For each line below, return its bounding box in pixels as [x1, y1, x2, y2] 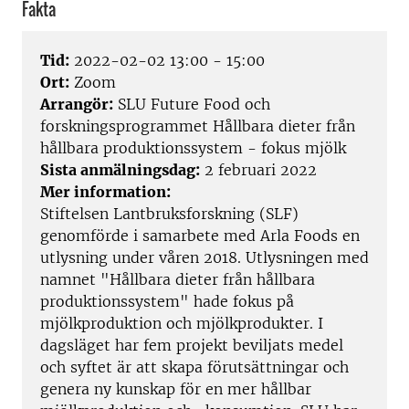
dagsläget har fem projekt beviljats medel [40, 336, 343, 355]
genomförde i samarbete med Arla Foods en [40, 226, 360, 246]
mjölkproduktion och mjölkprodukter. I [40, 314, 323, 333]
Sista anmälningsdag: [40, 161, 200, 180]
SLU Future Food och [113, 95, 270, 114]
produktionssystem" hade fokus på [40, 292, 294, 311]
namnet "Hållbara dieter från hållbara [40, 270, 315, 289]
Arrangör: [40, 95, 113, 114]
